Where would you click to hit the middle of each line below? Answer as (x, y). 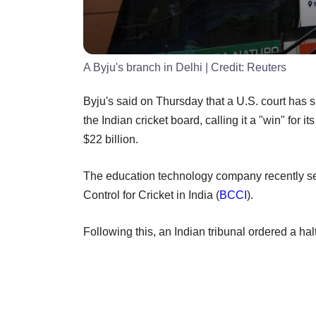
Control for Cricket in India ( (151, 195)
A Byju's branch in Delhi (143, 67)
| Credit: (225, 67)
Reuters (267, 67)
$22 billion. (111, 139)
